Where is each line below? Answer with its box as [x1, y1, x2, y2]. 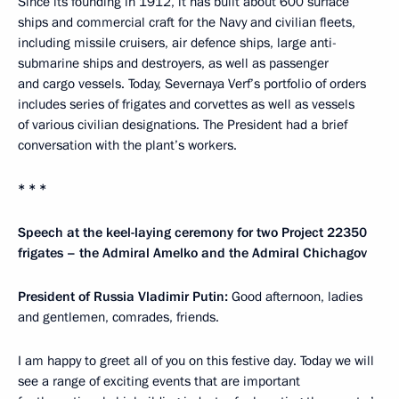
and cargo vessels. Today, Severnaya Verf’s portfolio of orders [18, 74, 366, 93]
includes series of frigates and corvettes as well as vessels [18, 94, 354, 113]
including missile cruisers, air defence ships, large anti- [18, 33, 337, 52]
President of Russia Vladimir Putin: [18, 287, 228, 305]
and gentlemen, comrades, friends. [18, 307, 219, 326]
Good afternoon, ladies [228, 287, 362, 305]
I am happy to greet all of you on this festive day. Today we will [18, 351, 374, 370]
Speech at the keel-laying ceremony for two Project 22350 [18, 223, 367, 241]
